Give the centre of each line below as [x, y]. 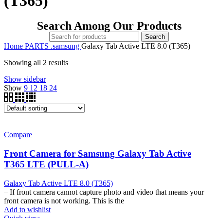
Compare [18, 135]
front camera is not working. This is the [64, 200]
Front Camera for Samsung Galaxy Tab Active [98, 154]
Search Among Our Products [109, 26]
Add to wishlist [27, 209]
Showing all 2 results [36, 63]
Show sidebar [25, 79]
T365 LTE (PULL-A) [46, 164]
